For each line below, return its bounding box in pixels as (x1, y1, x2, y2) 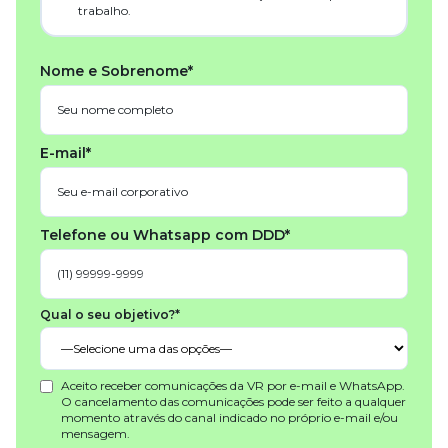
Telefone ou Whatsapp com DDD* (40, 225, 290, 244)
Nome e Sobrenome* (40, 61, 193, 80)
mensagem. (61, 425, 130, 441)
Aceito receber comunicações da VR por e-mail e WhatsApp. (61, 377, 405, 393)
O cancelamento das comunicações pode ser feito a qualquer (61, 393, 406, 409)
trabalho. (77, 3, 131, 19)
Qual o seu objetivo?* (40, 306, 180, 322)
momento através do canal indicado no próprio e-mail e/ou (61, 409, 398, 425)
